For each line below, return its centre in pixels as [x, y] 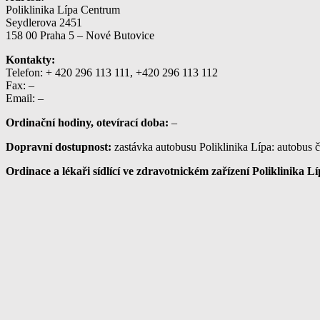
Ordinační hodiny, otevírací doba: [87, 122]
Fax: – [20, 85]
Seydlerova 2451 [44, 22]
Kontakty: [30, 59]
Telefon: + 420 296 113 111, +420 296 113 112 [112, 72]
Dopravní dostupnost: [59, 146]
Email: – [25, 98]
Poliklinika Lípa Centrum [63, 9]
